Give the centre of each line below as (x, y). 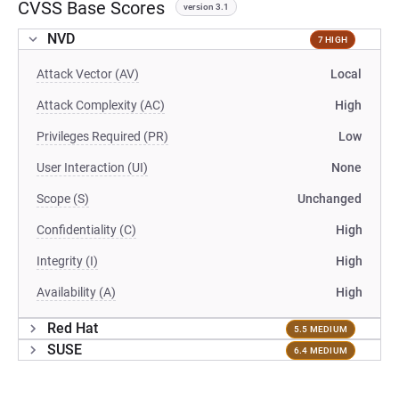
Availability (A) (76, 292)
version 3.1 (206, 7)
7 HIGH (332, 39)
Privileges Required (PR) (102, 136)
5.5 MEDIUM (320, 329)
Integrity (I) (67, 261)
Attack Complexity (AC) (101, 105)
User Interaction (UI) (92, 167)
